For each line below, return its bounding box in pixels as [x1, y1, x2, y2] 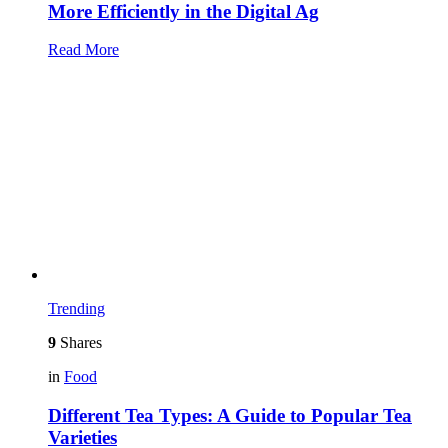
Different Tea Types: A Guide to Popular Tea [48, 405, 412, 427]
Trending [48, 300, 105, 318]
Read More [48, 41, 119, 59]
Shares [56, 334, 102, 352]
